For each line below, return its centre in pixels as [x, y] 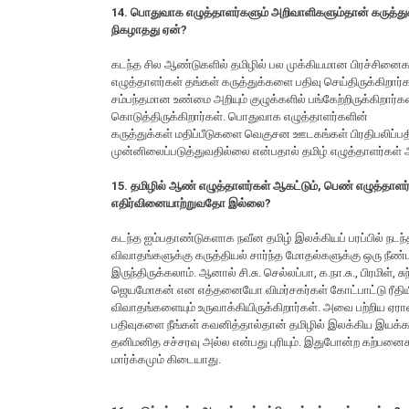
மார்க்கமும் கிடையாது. [166, 360]
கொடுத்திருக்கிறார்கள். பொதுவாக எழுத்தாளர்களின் [240, 117]
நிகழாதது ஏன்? [149, 30]
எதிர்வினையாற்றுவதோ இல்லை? [191, 204]
